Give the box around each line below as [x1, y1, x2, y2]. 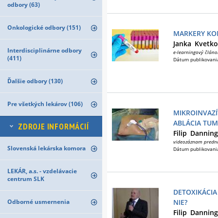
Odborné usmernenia [7, 198, 70, 206]
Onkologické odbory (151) [7, 23, 81, 32]
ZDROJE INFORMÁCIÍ [18, 121, 89, 132]
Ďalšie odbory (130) [7, 77, 63, 85]
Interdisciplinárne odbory [7, 46, 82, 54]
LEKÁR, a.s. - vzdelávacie [7, 167, 77, 175]
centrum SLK [7, 175, 44, 183]
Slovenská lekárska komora [7, 144, 86, 152]
